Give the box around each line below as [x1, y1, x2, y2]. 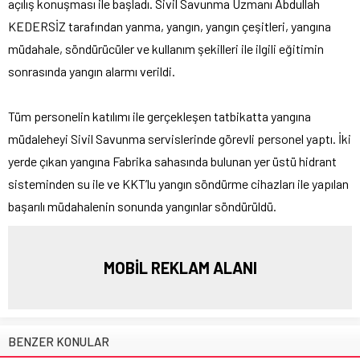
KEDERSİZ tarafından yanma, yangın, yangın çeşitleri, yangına [8, 18, 331, 34]
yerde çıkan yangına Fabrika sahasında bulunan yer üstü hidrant [8, 153, 337, 169]
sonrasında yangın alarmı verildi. [8, 63, 175, 79]
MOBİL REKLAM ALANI [103, 257, 257, 277]
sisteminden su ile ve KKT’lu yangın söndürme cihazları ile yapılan [8, 175, 349, 191]
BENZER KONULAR [8, 333, 109, 349]
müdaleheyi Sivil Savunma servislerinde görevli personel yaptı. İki [8, 130, 351, 146]
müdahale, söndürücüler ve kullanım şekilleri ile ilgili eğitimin [8, 40, 324, 56]
